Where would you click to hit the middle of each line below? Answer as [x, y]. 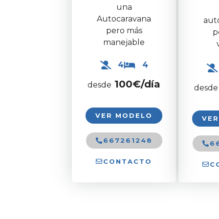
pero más [124, 30]
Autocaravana [124, 19]
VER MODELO [124, 115]
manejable [124, 42]
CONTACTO [128, 161]
